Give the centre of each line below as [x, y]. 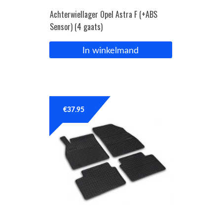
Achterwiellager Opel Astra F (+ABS [103, 14]
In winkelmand [110, 51]
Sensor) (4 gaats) [76, 26]
